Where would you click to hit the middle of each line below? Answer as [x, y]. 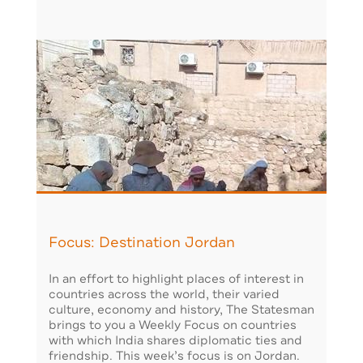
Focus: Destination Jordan [142, 242]
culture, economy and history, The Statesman [181, 310]
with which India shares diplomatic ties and [175, 341]
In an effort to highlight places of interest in [176, 279]
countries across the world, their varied [164, 295]
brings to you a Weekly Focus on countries [173, 325]
